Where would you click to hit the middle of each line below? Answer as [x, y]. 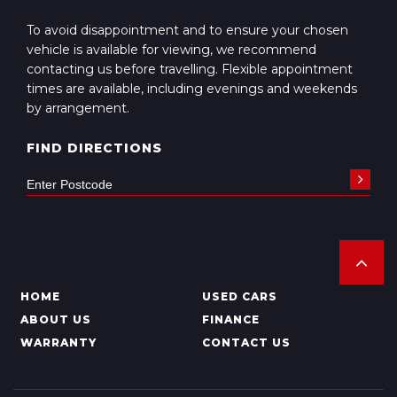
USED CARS [239, 296]
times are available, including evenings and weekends [192, 89]
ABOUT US [56, 319]
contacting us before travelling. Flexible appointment [190, 69]
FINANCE [230, 319]
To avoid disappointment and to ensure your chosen [187, 30]
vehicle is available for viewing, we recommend [171, 50]
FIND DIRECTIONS [94, 148]
